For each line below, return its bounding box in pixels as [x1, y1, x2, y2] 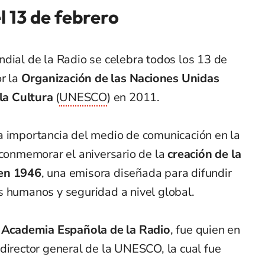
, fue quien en [170, 221, 241, 238]
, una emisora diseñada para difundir [41, 164, 232, 181]
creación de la [167, 146, 241, 162]
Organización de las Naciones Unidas [21, 70, 219, 86]
